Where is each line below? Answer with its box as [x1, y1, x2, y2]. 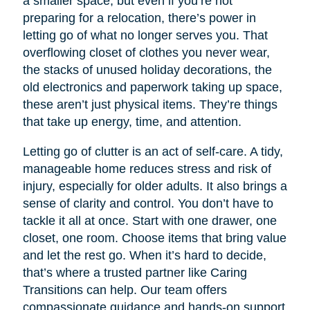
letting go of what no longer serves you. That [22, 28, 268, 42]
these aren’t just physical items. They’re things [22, 97, 277, 111]
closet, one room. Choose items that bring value [22, 230, 286, 245]
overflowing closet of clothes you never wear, [22, 45, 270, 60]
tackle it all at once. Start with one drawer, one [22, 213, 277, 228]
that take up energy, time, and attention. [22, 114, 241, 129]
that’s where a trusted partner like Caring [22, 265, 247, 280]
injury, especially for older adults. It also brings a [22, 179, 287, 193]
